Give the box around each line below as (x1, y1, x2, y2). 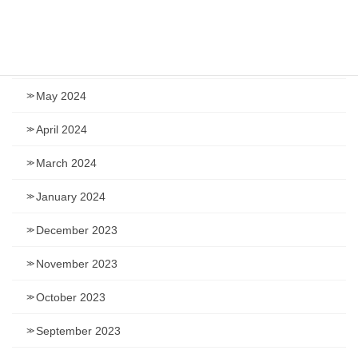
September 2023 (36, 324, 121, 338)
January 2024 (36, 190, 105, 204)
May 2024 (36, 89, 86, 103)
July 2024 (36, 22, 85, 36)
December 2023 (36, 224, 117, 237)
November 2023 (36, 257, 117, 271)
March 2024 (36, 157, 97, 170)
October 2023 (36, 291, 105, 304)
